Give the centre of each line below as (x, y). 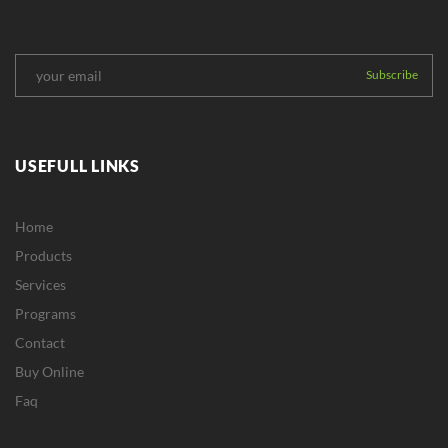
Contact (40, 342)
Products (43, 255)
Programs (45, 313)
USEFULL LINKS (77, 165)
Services (40, 284)
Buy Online (49, 371)
